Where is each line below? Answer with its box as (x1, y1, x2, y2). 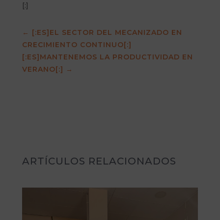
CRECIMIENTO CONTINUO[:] (22, 40, 132, 49)
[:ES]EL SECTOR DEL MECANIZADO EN (31, 28, 182, 37)
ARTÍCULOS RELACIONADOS (22, 155, 176, 167)
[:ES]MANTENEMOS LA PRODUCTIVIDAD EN (22, 53, 193, 61)
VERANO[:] (22, 65, 63, 74)
